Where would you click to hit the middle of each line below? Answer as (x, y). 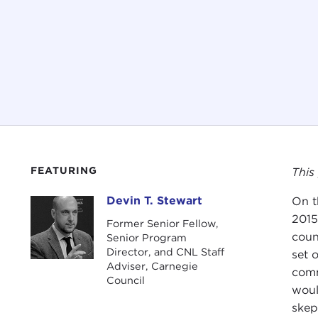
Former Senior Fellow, (162, 223)
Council (125, 280)
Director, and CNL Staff (165, 251)
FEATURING (64, 170)
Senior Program (146, 237)
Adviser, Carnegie (152, 265)
